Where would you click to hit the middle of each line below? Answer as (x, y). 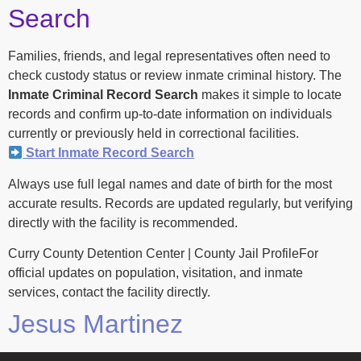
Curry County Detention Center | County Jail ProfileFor (163, 254)
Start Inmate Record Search (109, 153)
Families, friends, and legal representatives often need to (169, 56)
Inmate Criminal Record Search (103, 95)
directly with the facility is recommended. (123, 222)
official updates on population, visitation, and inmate (156, 273)
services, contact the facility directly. (109, 293)
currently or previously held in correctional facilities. (154, 134)
